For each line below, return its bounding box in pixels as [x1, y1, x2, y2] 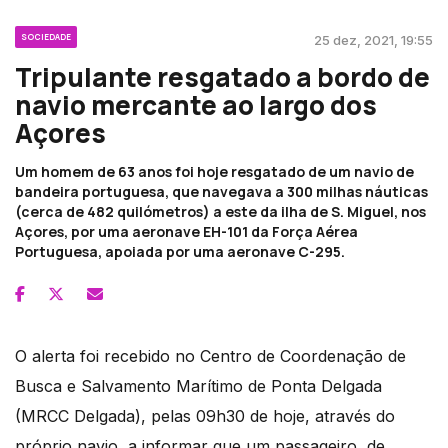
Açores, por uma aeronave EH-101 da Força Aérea [15, 222, 358, 242]
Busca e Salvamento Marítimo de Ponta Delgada [15, 376, 382, 397]
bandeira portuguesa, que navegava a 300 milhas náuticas [15, 182, 428, 202]
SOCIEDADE [21, 31, 71, 43]
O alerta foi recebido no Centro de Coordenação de [15, 346, 406, 367]
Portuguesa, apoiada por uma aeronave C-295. [15, 242, 345, 262]
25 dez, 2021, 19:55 [314, 32, 433, 49]
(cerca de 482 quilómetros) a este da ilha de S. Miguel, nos [15, 202, 426, 222]
